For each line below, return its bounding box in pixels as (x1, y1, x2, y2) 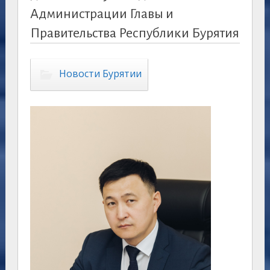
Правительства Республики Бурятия (30, 26, 239, 41)
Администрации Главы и (30, 7, 174, 22)
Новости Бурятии (58, 67, 142, 81)
